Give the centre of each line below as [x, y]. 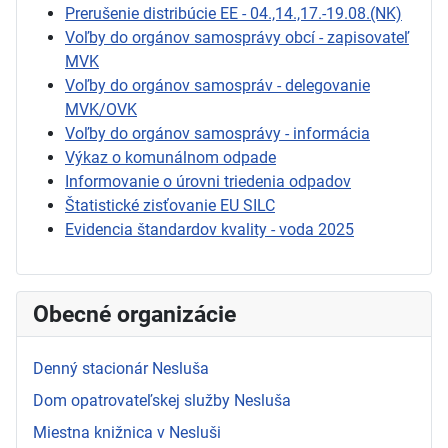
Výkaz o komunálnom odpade [170, 158]
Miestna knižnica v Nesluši [127, 433]
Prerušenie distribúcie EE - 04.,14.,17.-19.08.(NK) [233, 14]
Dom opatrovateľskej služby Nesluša [162, 401]
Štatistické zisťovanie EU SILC [170, 206]
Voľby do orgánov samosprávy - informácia [217, 134]
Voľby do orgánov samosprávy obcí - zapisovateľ [237, 38]
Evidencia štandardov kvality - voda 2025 [209, 230]
